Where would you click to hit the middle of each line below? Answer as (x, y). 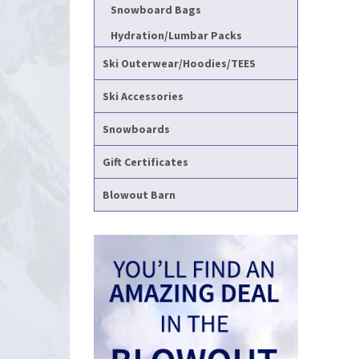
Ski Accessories (143, 96)
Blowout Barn (139, 195)
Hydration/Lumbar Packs (176, 35)
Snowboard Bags (156, 10)
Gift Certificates (145, 162)
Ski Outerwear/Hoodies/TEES (179, 63)
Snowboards (136, 129)
